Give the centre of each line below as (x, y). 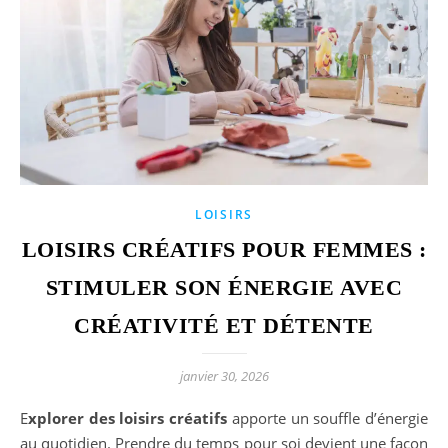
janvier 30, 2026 (224, 375)
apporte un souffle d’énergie (328, 417)
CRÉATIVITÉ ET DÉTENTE (224, 325)
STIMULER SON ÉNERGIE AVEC (224, 287)
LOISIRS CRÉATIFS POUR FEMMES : (224, 249)
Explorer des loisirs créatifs (128, 417)
